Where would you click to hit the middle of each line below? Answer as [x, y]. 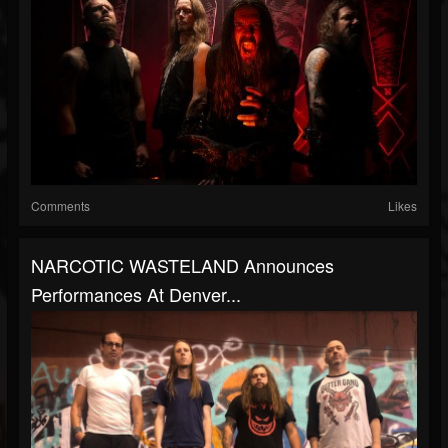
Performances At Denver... [136, 294]
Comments [60, 206]
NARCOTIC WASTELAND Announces [182, 265]
